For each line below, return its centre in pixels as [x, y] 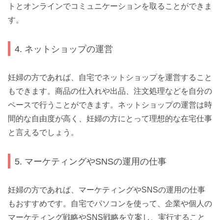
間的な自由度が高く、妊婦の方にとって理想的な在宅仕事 [110, 119]
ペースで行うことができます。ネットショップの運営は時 [110, 105]
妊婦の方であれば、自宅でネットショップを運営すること [110, 78]
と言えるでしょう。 [43, 133]
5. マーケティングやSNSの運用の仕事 [91, 161]
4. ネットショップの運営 [64, 49]
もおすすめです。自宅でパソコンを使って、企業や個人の [110, 204]
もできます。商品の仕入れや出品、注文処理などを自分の [110, 91]
